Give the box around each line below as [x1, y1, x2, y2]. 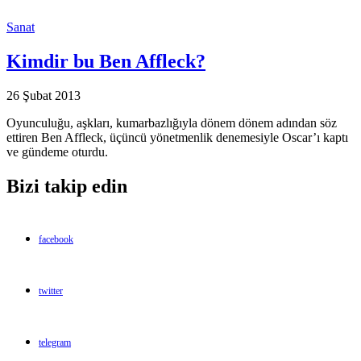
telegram [39, 336, 71, 348]
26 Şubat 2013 [6, 88, 81, 102]
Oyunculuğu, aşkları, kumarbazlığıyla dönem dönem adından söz [6, 115, 337, 130]
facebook [39, 233, 73, 245]
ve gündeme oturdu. [6, 144, 108, 159]
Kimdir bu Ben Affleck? [6, 50, 205, 72]
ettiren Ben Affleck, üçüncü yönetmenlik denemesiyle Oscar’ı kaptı [6, 130, 348, 144]
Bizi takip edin [6, 175, 127, 197]
